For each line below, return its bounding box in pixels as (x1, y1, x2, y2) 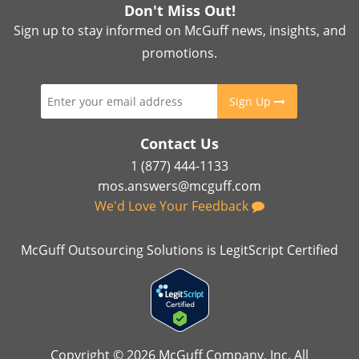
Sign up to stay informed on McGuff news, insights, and (13, 21, 346, 39)
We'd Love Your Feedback (95, 196, 252, 215)
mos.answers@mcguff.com (98, 176, 261, 195)
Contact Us (140, 133, 219, 153)
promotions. (142, 43, 217, 62)
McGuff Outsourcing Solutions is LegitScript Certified (21, 240, 338, 259)
